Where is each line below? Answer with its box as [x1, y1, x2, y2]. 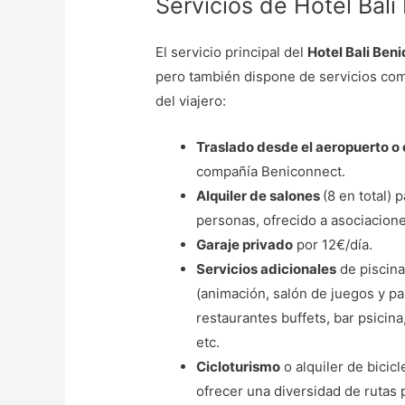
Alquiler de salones [196, 186, 324, 204]
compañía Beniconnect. [196, 162, 346, 180]
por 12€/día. [293, 235, 373, 253]
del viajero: [155, 91, 227, 109]
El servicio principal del [155, 42, 308, 61]
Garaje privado [196, 235, 294, 253]
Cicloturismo [196, 357, 281, 375]
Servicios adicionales [196, 259, 337, 278]
